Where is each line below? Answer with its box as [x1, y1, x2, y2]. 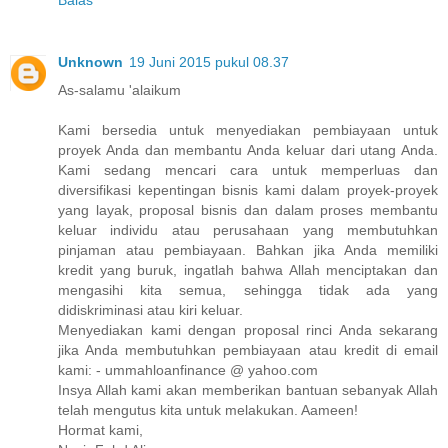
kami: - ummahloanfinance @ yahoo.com [58, 361, 318, 378]
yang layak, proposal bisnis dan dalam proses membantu [58, 201, 438, 218]
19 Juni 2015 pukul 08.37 [129, 53, 289, 70]
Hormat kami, [58, 421, 143, 438]
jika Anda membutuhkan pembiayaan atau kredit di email [58, 341, 438, 358]
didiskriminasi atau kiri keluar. [58, 301, 243, 318]
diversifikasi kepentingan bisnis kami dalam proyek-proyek [58, 181, 438, 198]
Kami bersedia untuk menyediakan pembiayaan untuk [58, 121, 438, 138]
